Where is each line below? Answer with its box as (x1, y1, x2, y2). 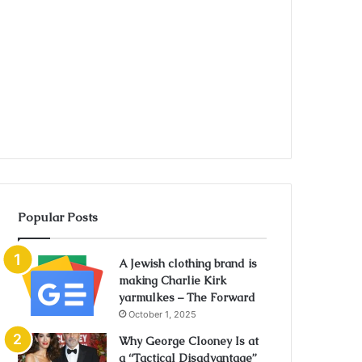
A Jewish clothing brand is (119, 256, 258, 271)
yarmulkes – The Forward (119, 290, 256, 305)
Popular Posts (18, 209, 99, 225)
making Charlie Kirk (119, 273, 227, 288)
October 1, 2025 (128, 309, 197, 320)
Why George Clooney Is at (119, 334, 259, 348)
